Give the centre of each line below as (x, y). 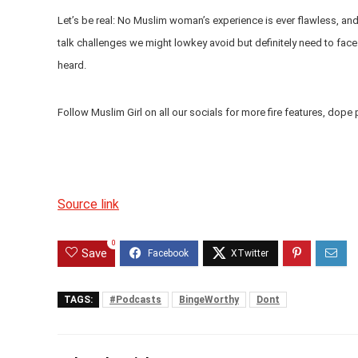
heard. (72, 65)
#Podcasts (135, 299)
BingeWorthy (209, 299)
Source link (88, 204)
